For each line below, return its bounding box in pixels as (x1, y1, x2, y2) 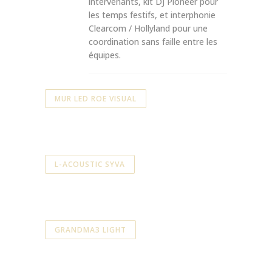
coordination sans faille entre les (89, 35, 217, 47)
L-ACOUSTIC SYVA (55, 158, 125, 169)
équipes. (89, 49, 121, 61)
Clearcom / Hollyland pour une (89, 22, 208, 34)
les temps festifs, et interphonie (89, 8, 216, 21)
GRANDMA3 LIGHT (55, 224, 126, 235)
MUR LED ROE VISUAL (55, 93, 137, 104)
